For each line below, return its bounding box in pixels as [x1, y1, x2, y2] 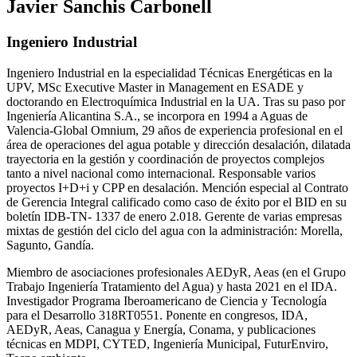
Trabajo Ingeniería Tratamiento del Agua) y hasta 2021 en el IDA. [6, 279, 337, 293]
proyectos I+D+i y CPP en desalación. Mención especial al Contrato [6, 180, 348, 194]
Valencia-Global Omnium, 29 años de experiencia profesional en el [6, 123, 343, 137]
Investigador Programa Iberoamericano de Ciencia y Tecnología [6, 293, 327, 308]
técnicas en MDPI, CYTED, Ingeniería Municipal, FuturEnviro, [6, 336, 328, 351]
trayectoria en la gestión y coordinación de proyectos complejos [6, 151, 324, 166]
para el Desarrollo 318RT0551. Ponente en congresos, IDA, [6, 308, 308, 322]
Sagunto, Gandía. [6, 237, 94, 252]
